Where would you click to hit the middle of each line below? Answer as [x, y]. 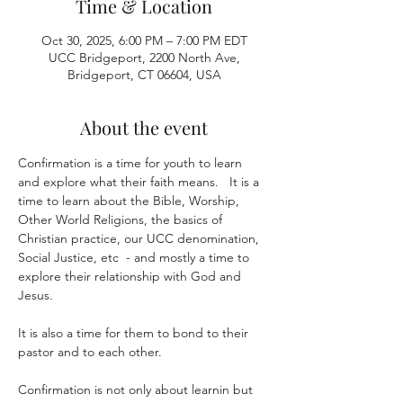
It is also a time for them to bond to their [135, 333]
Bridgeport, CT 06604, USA [144, 75]
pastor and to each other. [94, 352]
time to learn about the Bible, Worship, [130, 201]
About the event [144, 127]
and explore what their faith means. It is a [140, 182]
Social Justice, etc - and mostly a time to [135, 257]
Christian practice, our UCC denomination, [140, 238]
